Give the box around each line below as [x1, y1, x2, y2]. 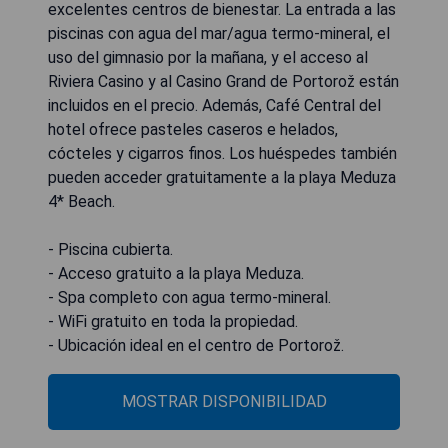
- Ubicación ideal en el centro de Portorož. [48, 335, 344, 355]
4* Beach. [48, 191, 115, 211]
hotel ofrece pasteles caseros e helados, [48, 119, 338, 139]
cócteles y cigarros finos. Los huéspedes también [48, 143, 397, 163]
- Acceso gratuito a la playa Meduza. [48, 263, 304, 283]
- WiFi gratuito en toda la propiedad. [48, 311, 298, 331]
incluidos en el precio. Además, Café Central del [48, 95, 381, 115]
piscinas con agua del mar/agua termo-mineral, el [48, 23, 390, 43]
